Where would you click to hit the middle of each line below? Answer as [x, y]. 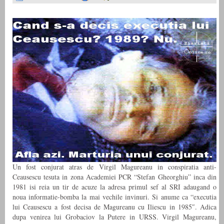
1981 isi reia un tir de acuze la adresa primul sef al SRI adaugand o [114, 186]
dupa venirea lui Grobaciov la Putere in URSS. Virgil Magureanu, [114, 216]
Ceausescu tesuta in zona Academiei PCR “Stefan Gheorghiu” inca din [114, 176]
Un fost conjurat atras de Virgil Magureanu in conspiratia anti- [114, 166]
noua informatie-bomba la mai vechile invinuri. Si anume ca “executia [114, 196]
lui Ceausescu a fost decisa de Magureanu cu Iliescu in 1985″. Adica [114, 206]
